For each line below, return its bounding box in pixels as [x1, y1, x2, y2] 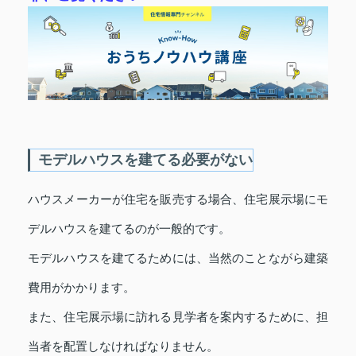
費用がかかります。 [28, 280, 135, 294]
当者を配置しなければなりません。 [28, 339, 219, 353]
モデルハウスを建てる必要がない [38, 151, 253, 168]
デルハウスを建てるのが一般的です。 [28, 221, 230, 235]
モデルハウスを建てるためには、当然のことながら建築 [28, 250, 328, 265]
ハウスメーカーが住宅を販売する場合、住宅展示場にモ [28, 192, 328, 206]
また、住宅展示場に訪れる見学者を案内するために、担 [28, 309, 328, 323]
